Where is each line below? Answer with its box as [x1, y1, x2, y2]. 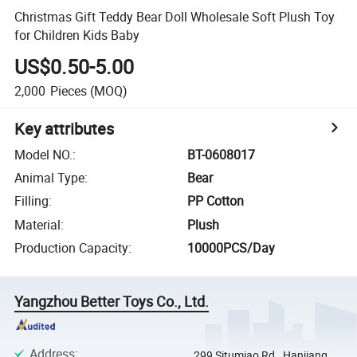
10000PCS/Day [187, 239, 276, 257]
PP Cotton [187, 192, 245, 210]
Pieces [49, 81, 87, 100]
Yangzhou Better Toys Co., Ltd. [14, 292, 210, 312]
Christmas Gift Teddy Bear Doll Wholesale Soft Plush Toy [14, 7, 335, 25]
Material [14, 215, 61, 233]
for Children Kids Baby [14, 25, 140, 44]
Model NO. [14, 145, 73, 163]
